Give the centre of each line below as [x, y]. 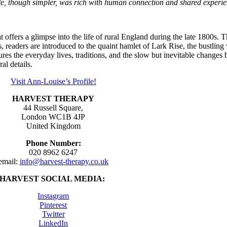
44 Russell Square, [53, 107]
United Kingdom [53, 126]
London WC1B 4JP [53, 117]
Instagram [53, 196]
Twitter [53, 214]
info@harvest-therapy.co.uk [64, 161]
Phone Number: [53, 143]
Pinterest [53, 205]
